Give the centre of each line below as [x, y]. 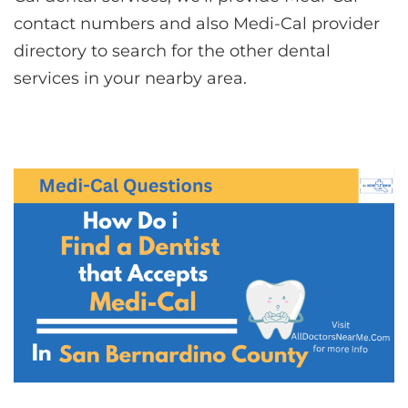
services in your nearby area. [130, 78]
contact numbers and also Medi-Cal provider [197, 23]
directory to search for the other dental [172, 51]
